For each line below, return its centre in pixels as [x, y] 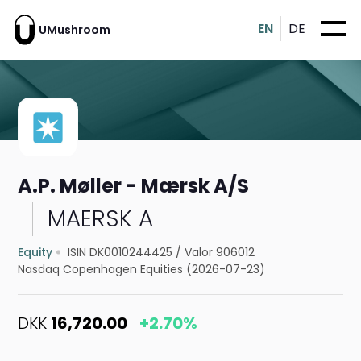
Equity [35, 253]
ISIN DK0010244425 [120, 253]
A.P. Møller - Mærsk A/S [134, 186]
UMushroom [75, 29]
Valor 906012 [220, 253]
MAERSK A [101, 219]
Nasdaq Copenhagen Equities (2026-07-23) [142, 270]
